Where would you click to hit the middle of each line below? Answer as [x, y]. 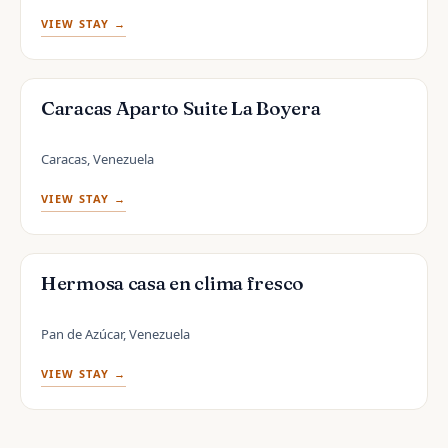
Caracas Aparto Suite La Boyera [181, 107]
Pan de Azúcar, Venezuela [115, 333]
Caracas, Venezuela [97, 158]
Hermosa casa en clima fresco [172, 282]
